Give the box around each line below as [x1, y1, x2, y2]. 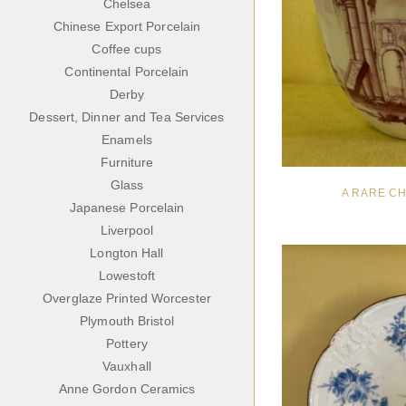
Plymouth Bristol [80, 314, 174, 329]
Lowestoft [99, 268, 155, 284]
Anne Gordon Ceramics [58, 382, 196, 397]
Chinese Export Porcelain [53, 19, 201, 34]
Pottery [106, 336, 148, 352]
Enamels [101, 132, 152, 148]
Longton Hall [90, 246, 164, 261]
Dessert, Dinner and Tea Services [29, 110, 225, 125]
